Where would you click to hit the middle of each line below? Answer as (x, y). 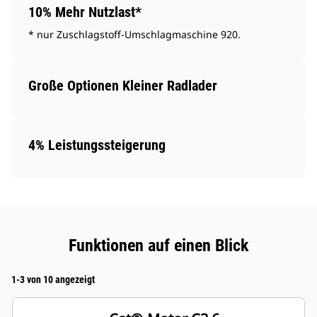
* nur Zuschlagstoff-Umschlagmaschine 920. (134, 35)
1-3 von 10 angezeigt (53, 280)
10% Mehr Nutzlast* (85, 12)
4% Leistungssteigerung (97, 145)
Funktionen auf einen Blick (158, 246)
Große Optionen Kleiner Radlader (123, 86)
